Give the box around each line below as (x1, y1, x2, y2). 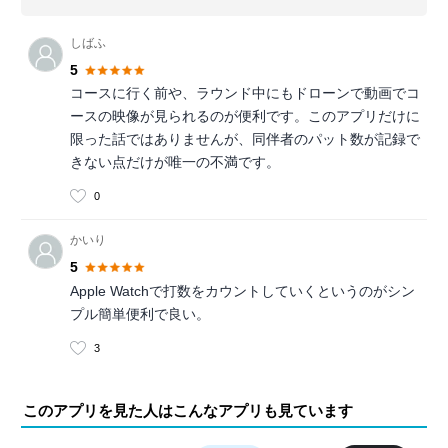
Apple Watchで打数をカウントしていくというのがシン (70, 282, 415, 299)
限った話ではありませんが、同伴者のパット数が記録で (70, 131, 420, 148)
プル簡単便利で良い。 (70, 305, 210, 322)
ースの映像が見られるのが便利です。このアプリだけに (70, 108, 420, 125)
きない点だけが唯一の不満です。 (70, 154, 280, 171)
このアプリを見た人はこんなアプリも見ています (23, 401, 353, 419)
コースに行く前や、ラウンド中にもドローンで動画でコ (70, 85, 420, 102)
